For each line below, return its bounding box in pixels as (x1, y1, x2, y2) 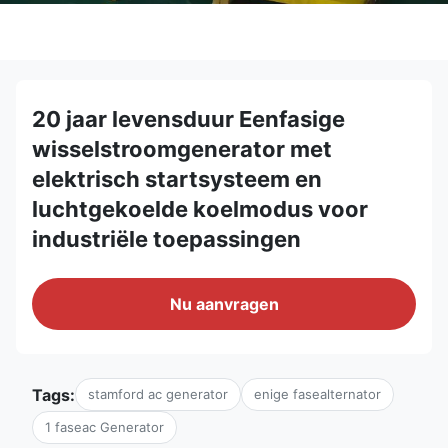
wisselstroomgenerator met (32, 136, 332, 162)
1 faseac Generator (45, 419, 164, 435)
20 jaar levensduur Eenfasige (32, 106, 345, 132)
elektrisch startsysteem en (32, 166, 322, 192)
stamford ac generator (88, 386, 228, 402)
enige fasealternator (254, 386, 381, 402)
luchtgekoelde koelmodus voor (32, 196, 368, 222)
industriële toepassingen (32, 226, 301, 252)
